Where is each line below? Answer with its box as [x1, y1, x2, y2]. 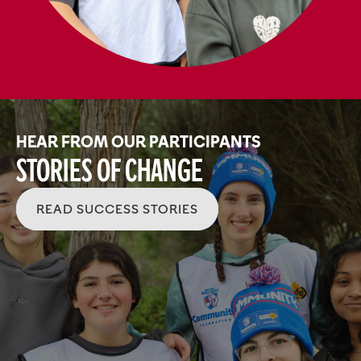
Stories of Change [16, 151, 203, 190]
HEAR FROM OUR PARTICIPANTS [16, 132, 261, 152]
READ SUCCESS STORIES [36, 201, 198, 218]
